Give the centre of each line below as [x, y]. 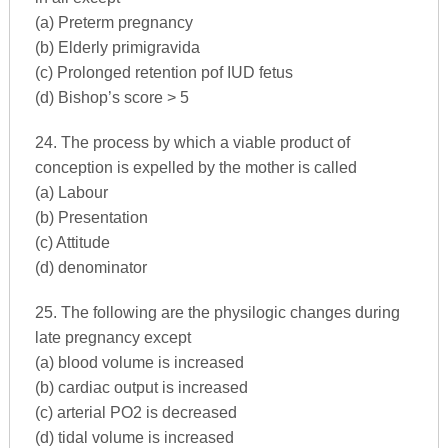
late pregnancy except [112, 337]
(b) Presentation [91, 217]
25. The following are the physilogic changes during [217, 312]
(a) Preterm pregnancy [113, 22]
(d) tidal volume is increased [134, 437]
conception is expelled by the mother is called [195, 167]
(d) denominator [90, 267]
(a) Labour [71, 192]
